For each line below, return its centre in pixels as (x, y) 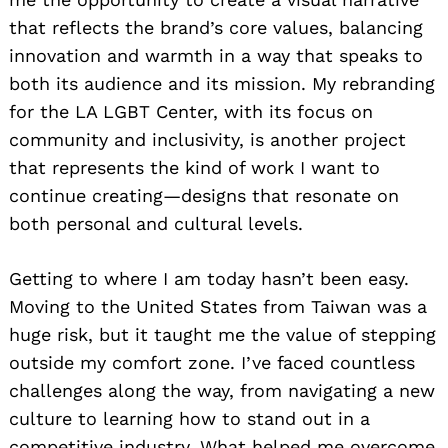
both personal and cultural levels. (156, 223)
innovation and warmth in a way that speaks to (216, 55)
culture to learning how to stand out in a (189, 418)
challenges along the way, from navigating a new (222, 390)
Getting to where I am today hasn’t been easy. (209, 278)
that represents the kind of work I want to (194, 167)
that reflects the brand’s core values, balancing (216, 27)
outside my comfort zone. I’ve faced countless (212, 362)
